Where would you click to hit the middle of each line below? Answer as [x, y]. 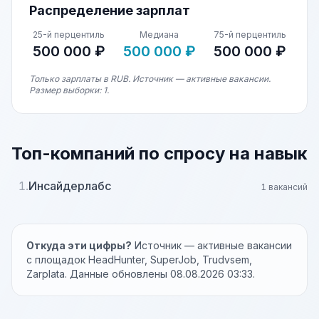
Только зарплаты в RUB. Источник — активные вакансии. [150, 79]
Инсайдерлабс [70, 186]
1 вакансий [284, 187]
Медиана [159, 35]
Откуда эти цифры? [79, 245]
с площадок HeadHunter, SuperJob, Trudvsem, [139, 260]
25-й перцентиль [69, 35]
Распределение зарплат [110, 10]
